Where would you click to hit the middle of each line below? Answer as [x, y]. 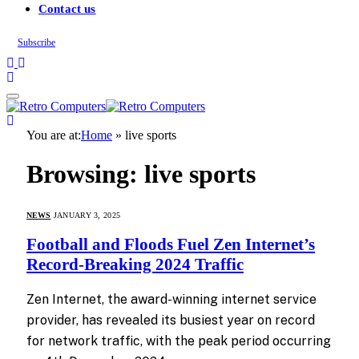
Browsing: [85, 174]
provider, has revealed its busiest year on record [171, 320]
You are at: [54, 135]
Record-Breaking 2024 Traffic [135, 265]
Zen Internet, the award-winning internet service [171, 299]
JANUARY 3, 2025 [87, 215]
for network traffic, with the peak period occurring [179, 341]
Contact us [67, 8]
